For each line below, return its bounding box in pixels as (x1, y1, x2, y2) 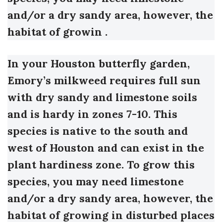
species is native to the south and (7, 124, 188, 138)
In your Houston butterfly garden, (7, 56, 190, 71)
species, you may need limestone (7, 174, 184, 189)
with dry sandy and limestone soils (7, 90, 197, 105)
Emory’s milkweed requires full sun (7, 73, 201, 88)
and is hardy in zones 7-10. (7, 107, 151, 121)
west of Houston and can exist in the (7, 141, 204, 155)
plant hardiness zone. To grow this (7, 158, 195, 172)
